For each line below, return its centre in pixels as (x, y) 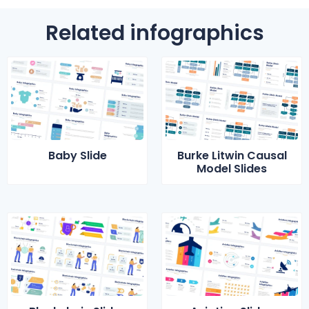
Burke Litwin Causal (232, 156)
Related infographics (154, 33)
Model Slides (232, 169)
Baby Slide (77, 156)
